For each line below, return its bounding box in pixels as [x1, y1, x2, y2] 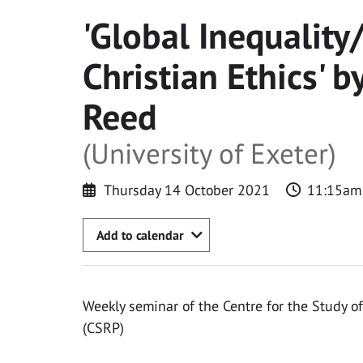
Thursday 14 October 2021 [103, 180, 270, 199]
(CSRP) [83, 318, 124, 338]
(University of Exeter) [83, 134, 336, 172]
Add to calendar [96, 226, 183, 243]
